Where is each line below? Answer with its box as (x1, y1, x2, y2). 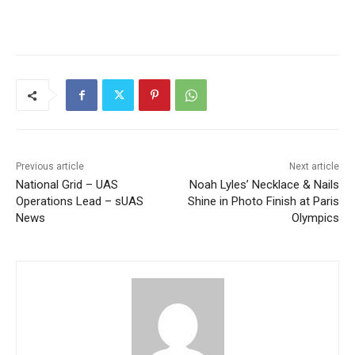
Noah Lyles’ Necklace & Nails (189, 177, 339, 193)
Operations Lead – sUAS (16, 194, 143, 209)
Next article (288, 161, 339, 173)
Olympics (291, 211, 339, 226)
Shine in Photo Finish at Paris (187, 194, 339, 209)
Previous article (16, 161, 84, 173)
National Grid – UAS (16, 177, 118, 193)
